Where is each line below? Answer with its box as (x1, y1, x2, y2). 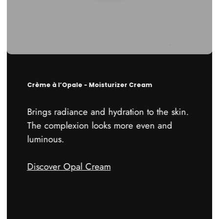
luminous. (27, 132, 65, 146)
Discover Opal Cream (27, 159, 111, 173)
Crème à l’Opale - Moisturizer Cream (27, 81, 153, 89)
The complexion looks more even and (27, 118, 173, 132)
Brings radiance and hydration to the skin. (27, 105, 189, 118)
